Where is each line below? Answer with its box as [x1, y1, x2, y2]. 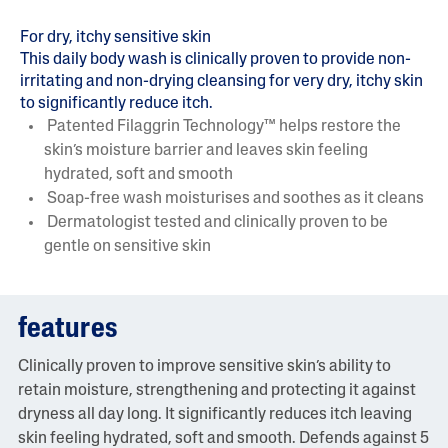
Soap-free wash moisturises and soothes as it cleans [44, 191, 424, 207]
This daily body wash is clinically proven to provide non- [20, 52, 411, 68]
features [17, 314, 117, 344]
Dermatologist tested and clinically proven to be [44, 215, 388, 231]
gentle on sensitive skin [44, 239, 211, 255]
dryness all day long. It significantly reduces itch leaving [17, 406, 412, 423]
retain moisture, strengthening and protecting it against [17, 382, 416, 399]
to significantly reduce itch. [20, 96, 213, 112]
